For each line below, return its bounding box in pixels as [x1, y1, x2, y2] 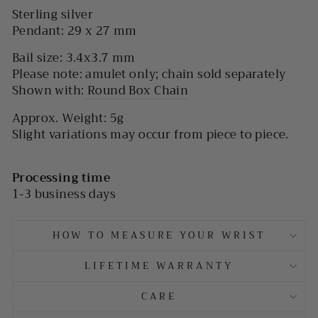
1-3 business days [12, 183, 116, 204]
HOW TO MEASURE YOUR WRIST [52, 226, 266, 243]
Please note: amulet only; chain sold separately [12, 63, 286, 84]
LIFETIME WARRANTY [84, 257, 234, 274]
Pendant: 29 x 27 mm [12, 20, 137, 41]
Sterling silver [12, 4, 94, 25]
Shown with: [12, 79, 84, 101]
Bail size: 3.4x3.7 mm [12, 47, 136, 68]
